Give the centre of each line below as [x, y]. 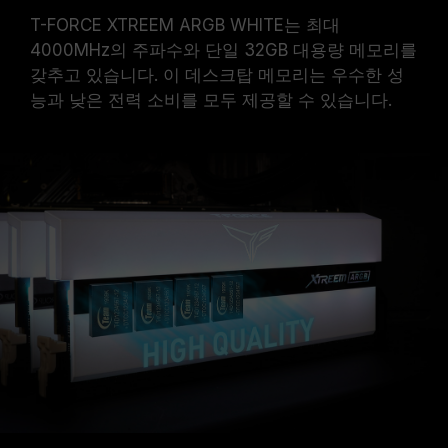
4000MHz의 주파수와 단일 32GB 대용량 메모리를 [223, 50]
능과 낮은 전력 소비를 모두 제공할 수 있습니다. [211, 100]
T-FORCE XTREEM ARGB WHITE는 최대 [185, 25]
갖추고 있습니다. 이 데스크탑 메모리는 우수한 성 [217, 75]
